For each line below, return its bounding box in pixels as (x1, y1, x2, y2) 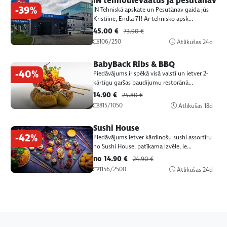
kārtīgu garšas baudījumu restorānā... (93, 78, 193, 87)
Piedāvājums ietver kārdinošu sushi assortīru (93, 133, 212, 142)
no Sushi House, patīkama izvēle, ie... (93, 142, 192, 152)
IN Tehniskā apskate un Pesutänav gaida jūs (93, 5, 209, 14)
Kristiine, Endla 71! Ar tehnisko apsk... (93, 14, 193, 23)
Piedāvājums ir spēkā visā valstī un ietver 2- (93, 69, 208, 78)
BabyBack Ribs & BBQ (93, 58, 175, 70)
